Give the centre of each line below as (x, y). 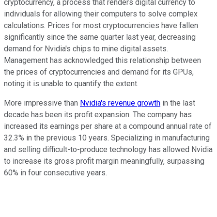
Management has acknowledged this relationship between (102, 60)
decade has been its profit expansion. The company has (98, 114)
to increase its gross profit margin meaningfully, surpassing (104, 161)
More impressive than (42, 103)
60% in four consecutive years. (55, 172)
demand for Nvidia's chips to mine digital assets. (86, 48)
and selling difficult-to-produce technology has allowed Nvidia (108, 149)
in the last (178, 103)
